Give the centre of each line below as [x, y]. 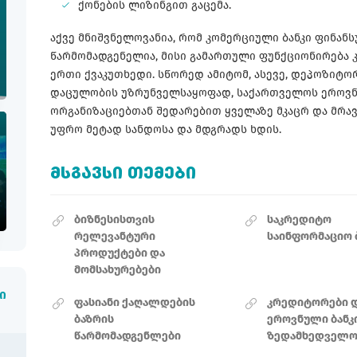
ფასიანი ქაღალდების [135, 302]
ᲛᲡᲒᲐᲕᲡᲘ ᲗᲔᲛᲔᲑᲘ [123, 174]
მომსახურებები [118, 269]
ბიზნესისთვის [114, 219]
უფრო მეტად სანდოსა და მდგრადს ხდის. [167, 129]
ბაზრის [94, 319]
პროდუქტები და [120, 253]
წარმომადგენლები [127, 335]
